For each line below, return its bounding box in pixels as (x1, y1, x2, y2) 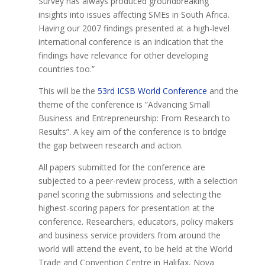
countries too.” (38, 63, 95, 75)
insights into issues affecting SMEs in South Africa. (38, 9, 230, 21)
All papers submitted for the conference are (38, 161, 205, 173)
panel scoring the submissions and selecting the (38, 189, 221, 201)
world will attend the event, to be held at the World (38, 243, 232, 255)
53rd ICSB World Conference (97, 85, 207, 97)
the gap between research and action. (38, 140, 183, 151)
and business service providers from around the (38, 230, 221, 241)
